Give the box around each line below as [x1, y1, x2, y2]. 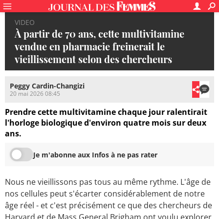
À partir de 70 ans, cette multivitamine [15, 27, 184, 40]
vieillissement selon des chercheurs [15, 52, 172, 66]
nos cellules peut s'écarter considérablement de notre [5, 188, 205, 199]
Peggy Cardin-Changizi [10, 81, 85, 91]
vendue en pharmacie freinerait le [15, 40, 165, 53]
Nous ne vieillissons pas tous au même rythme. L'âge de [5, 176, 211, 188]
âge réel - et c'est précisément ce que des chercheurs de [5, 200, 212, 211]
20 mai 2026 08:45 [10, 89, 60, 98]
